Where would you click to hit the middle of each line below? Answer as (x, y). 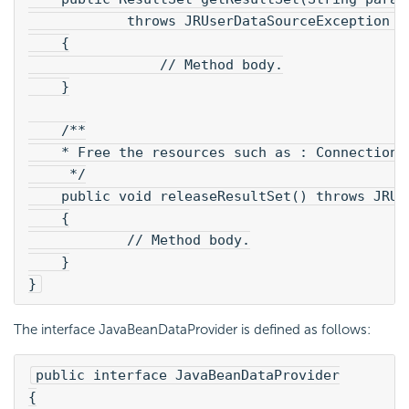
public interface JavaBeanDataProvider (188, 375)
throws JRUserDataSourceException (213, 21)
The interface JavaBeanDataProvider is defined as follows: (192, 329)
